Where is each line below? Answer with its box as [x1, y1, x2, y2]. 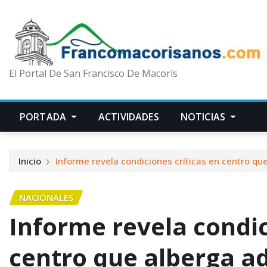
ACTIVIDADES [98, 110, 159, 124]
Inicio [18, 155, 41, 167]
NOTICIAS [180, 110, 228, 124]
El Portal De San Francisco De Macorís [9, 67, 178, 80]
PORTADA [20, 110, 69, 124]
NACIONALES [19, 191, 73, 204]
